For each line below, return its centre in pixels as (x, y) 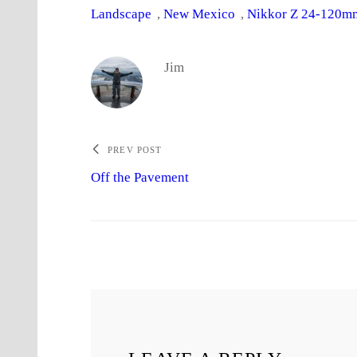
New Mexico (200, 14)
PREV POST (135, 150)
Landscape (122, 14)
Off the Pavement (140, 178)
